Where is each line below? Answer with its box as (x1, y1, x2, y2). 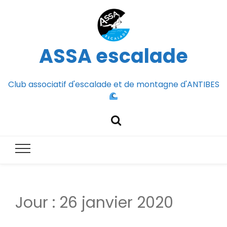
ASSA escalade (39, 42, 188, 69)
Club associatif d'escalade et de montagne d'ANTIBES (8, 78, 219, 90)
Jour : (15, 192, 59, 214)
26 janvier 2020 (59, 192, 173, 214)
